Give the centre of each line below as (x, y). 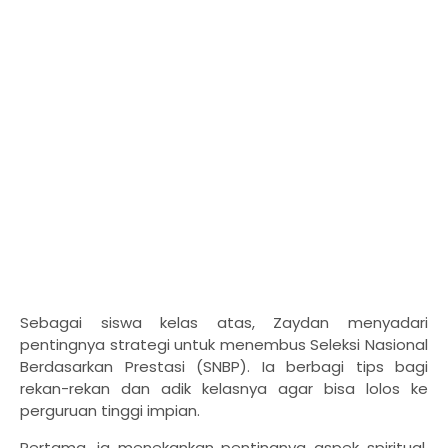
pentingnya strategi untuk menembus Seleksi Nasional (224, 345)
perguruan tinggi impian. (110, 411)
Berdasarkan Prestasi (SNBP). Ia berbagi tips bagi (224, 367)
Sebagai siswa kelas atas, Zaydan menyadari (224, 323)
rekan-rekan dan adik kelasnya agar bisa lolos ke (224, 389)
